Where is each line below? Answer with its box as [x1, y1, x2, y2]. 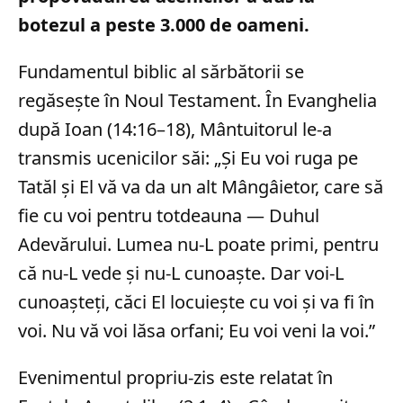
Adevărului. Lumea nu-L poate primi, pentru [18, 232, 379, 256]
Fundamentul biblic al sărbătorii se [18, 59, 304, 84]
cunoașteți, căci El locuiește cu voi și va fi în [18, 290, 374, 314]
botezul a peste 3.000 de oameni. [18, 13, 309, 37]
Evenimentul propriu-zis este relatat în [18, 365, 333, 390]
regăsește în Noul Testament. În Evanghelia [18, 88, 377, 112]
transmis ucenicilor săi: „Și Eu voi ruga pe [18, 146, 358, 170]
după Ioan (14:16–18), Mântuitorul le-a [18, 117, 332, 141]
